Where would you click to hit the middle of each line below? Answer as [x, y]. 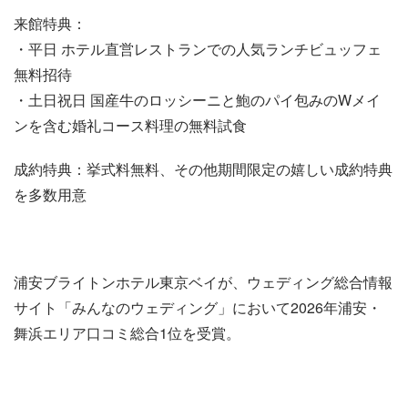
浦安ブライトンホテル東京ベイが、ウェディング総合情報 [203, 282]
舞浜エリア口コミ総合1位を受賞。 [127, 333]
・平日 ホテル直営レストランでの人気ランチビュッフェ [198, 49]
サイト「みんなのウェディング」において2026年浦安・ [198, 307]
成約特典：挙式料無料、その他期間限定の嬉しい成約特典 [203, 169]
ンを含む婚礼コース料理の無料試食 [130, 125]
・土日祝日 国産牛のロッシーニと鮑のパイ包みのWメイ [197, 100]
